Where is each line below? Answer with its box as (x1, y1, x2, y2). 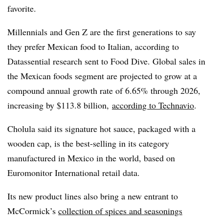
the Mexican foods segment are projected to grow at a (7, 69, 197, 82)
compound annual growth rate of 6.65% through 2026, (7, 84, 200, 96)
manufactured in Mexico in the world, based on (7, 152, 175, 164)
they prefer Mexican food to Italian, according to (7, 40, 179, 52)
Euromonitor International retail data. (7, 166, 140, 178)
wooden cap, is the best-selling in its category (7, 137, 169, 149)
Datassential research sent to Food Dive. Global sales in (7, 55, 205, 67)
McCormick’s (7, 204, 58, 217)
